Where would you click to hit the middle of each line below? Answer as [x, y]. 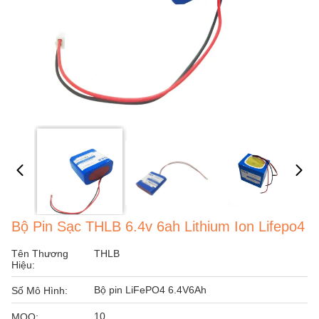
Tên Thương [40, 253]
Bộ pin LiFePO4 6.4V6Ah [150, 290]
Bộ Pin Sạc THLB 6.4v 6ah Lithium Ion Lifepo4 [158, 226]
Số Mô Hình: [40, 291]
